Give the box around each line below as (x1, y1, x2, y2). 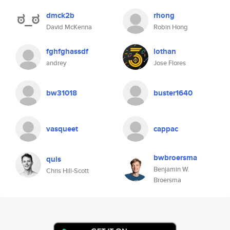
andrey (46, 58, 66, 68)
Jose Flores (154, 58, 186, 68)
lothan (154, 46, 176, 57)
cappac (154, 123, 178, 135)
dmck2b (46, 10, 74, 21)
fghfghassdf (46, 46, 88, 57)
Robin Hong (154, 22, 188, 32)
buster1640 (154, 87, 193, 99)
